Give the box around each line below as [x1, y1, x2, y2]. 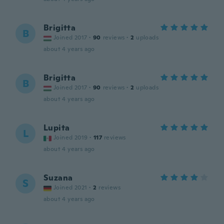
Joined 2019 [53, 133, 88, 141]
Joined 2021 [53, 183, 87, 191]
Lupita [43, 122, 70, 133]
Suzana [43, 172, 73, 183]
